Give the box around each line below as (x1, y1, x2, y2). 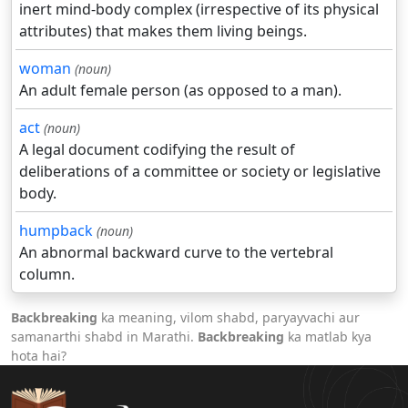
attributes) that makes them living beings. (19, 21, 307, 42)
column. (19, 264, 75, 285)
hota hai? (11, 347, 66, 365)
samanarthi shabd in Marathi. (11, 328, 198, 346)
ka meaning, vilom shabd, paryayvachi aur (97, 309, 360, 327)
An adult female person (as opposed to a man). (19, 80, 342, 101)
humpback (19, 220, 93, 241)
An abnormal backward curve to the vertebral (19, 242, 333, 263)
